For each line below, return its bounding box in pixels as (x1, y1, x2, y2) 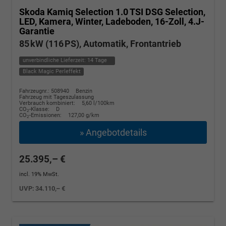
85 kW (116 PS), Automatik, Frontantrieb (19, 38, 181, 49)
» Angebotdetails (79, 127, 147, 138)
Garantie (19, 26, 54, 37)
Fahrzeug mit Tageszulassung (19, 94, 94, 101)
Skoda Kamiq (19, 7, 73, 18)
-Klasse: (29, 106, 49, 113)
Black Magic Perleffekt (22, 68, 81, 75)
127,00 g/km (68, 112, 99, 119)
